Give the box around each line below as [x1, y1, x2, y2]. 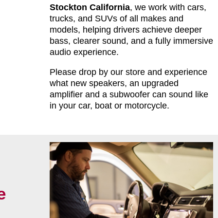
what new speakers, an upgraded [49, 78, 179, 89]
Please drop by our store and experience [49, 67, 207, 77]
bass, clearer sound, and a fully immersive [49, 36, 213, 46]
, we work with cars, [129, 2, 206, 13]
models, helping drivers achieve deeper [49, 25, 202, 35]
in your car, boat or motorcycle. [49, 101, 169, 111]
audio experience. [49, 47, 119, 57]
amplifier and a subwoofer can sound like [49, 90, 208, 100]
